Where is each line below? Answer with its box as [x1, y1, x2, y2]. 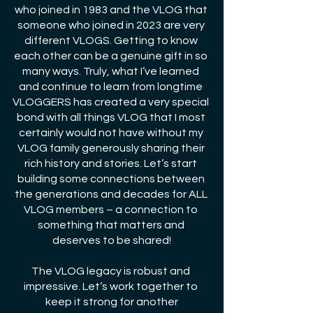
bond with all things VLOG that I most [16, 112, 208, 124]
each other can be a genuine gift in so [14, 50, 210, 62]
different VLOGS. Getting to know [24, 35, 200, 47]
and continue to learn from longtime [19, 81, 205, 93]
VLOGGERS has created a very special [13, 96, 211, 108]
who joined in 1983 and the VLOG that [14, 4, 210, 16]
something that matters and [37, 219, 187, 231]
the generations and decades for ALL [14, 189, 210, 201]
